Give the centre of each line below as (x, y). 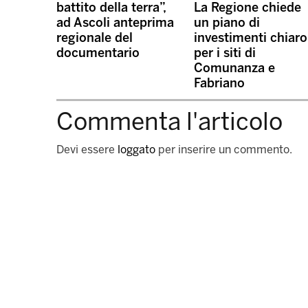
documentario (98, 53)
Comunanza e (234, 68)
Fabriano (219, 84)
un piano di (227, 23)
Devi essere (87, 150)
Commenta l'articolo (169, 122)
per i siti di (225, 53)
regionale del (95, 38)
